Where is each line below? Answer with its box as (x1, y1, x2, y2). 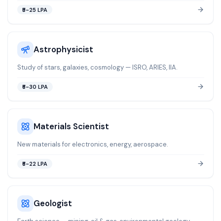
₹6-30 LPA (22, 83, 48, 90)
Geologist (33, 198, 72, 209)
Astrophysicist (33, 44, 93, 55)
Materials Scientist (33, 121, 109, 132)
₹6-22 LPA (22, 160, 47, 167)
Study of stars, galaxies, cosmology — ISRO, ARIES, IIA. (17, 63, 178, 72)
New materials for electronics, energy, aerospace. (17, 140, 168, 149)
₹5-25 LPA (22, 6, 47, 13)
